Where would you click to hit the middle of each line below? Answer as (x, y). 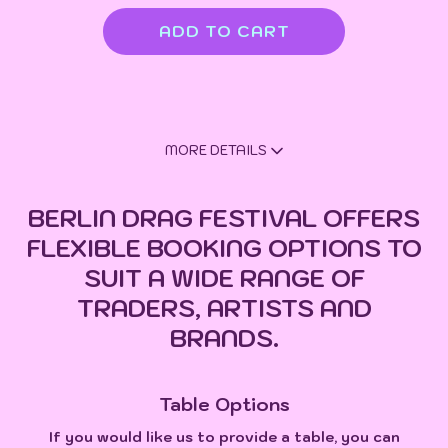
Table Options (224, 404)
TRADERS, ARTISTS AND (224, 307)
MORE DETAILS (216, 150)
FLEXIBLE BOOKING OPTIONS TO (224, 247)
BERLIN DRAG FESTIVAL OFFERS (224, 217)
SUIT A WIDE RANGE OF (224, 277)
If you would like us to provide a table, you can (224, 436)
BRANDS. (224, 337)
